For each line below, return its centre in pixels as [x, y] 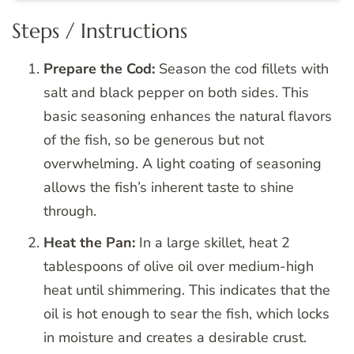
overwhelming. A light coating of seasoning [183, 163]
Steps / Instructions [100, 31]
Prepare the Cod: [99, 68]
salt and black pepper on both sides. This [176, 92]
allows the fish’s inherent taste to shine [169, 187]
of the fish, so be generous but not [154, 139]
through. [70, 211]
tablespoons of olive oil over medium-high [179, 266]
